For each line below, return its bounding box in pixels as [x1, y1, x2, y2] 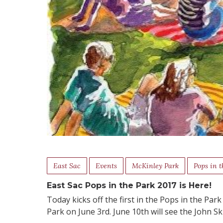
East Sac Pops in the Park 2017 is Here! [47, 180, 212, 190]
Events [96, 161, 117, 170]
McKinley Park [132, 161, 179, 170]
